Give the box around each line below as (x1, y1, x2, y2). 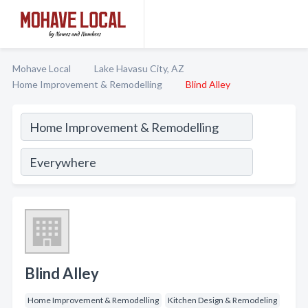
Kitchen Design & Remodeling (168, 295, 277, 305)
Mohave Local (12, 63, 71, 74)
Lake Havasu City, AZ (94, 63, 184, 74)
